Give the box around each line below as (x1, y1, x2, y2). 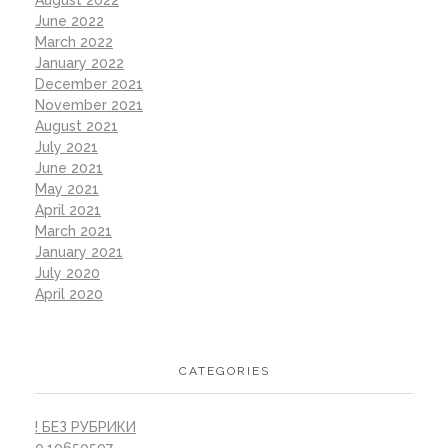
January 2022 (35, 55, 124, 72)
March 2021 (35, 223, 112, 240)
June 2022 (35, 13, 104, 30)
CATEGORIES (178, 364, 270, 379)
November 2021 (35, 97, 143, 114)
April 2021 (35, 202, 101, 219)
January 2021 (35, 244, 123, 261)
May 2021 (35, 181, 99, 198)
